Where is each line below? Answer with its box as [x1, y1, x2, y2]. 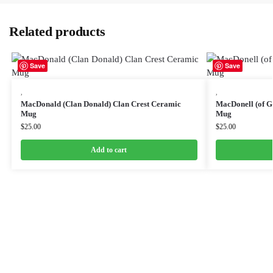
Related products [9, 23, 105, 39]
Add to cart [91, 145, 127, 154]
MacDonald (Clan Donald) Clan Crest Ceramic [20, 99, 181, 108]
